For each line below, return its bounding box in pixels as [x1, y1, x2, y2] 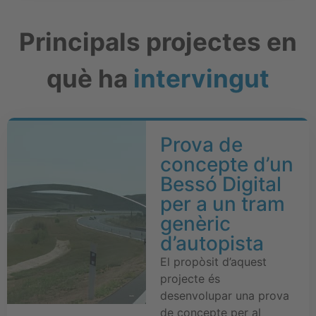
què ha [47, 63, 133, 93]
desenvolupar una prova [159, 288, 289, 303]
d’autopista [159, 231, 264, 255]
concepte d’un [159, 152, 293, 176]
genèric [159, 211, 231, 236]
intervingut [133, 63, 269, 93]
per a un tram [159, 191, 285, 216]
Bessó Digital [159, 171, 281, 196]
